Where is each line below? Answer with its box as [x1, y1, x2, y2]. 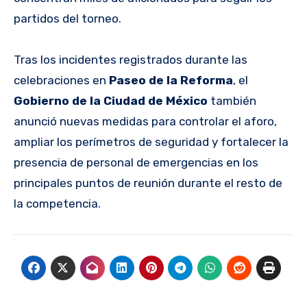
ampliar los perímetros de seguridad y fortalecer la [14, 134, 288, 149]
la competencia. [14, 196, 101, 210]
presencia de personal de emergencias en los [14, 155, 258, 169]
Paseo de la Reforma [109, 73, 233, 87]
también [208, 93, 256, 108]
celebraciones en [14, 73, 109, 87]
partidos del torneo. [14, 11, 121, 25]
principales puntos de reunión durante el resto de [14, 175, 282, 190]
